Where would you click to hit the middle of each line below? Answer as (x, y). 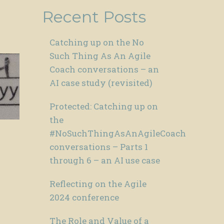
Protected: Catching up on (103, 106)
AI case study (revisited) (101, 83)
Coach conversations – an (104, 69)
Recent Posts (94, 17)
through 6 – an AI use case (104, 160)
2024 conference (84, 197)
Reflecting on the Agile (98, 184)
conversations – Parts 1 (98, 147)
